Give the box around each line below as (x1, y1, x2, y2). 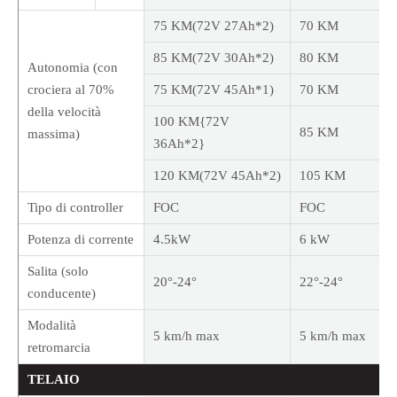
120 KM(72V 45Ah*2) (153, 168, 281, 183)
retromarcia (27, 340, 90, 355)
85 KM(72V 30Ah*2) (153, 51, 274, 66)
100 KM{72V (153, 114, 230, 129)
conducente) (27, 286, 96, 301)
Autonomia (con (27, 60, 118, 75)
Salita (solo (27, 264, 89, 279)
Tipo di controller (27, 200, 123, 215)
